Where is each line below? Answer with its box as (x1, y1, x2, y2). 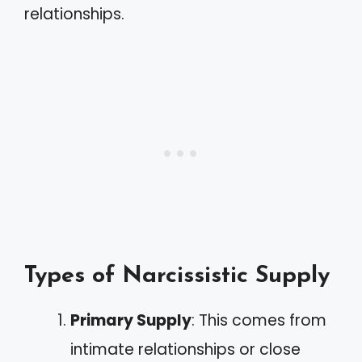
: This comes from (192, 309, 326, 331)
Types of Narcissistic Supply (24, 263, 330, 288)
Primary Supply (70, 309, 192, 331)
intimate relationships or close (70, 338, 301, 360)
